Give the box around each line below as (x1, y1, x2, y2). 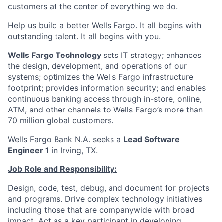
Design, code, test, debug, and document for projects (8, 183, 209, 193)
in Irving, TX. (49, 145, 98, 155)
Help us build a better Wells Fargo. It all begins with (8, 20, 201, 30)
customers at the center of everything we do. (8, 1, 178, 11)
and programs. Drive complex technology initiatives (8, 194, 202, 204)
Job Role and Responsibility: (8, 164, 117, 174)
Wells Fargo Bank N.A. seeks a (8, 134, 123, 144)
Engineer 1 (8, 145, 49, 155)
